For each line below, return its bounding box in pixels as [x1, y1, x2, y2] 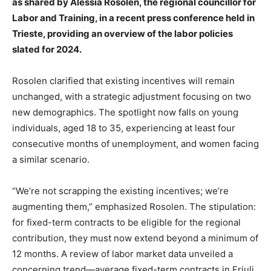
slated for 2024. [12, 44, 82, 56]
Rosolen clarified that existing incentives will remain [12, 75, 235, 87]
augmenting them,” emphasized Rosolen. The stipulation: [12, 201, 256, 213]
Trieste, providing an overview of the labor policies [12, 28, 233, 40]
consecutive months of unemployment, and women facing [12, 138, 259, 150]
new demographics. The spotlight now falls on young [12, 106, 238, 119]
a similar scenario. [12, 154, 90, 166]
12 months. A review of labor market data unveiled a [12, 248, 233, 260]
